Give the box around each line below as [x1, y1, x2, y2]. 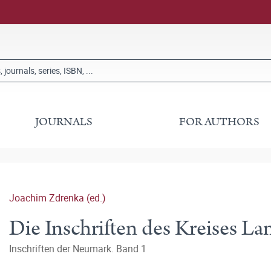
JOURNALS [35, 114, 93, 130]
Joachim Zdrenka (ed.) [9, 191, 106, 204]
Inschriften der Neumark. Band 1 [9, 242, 146, 255]
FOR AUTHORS [178, 114, 260, 130]
